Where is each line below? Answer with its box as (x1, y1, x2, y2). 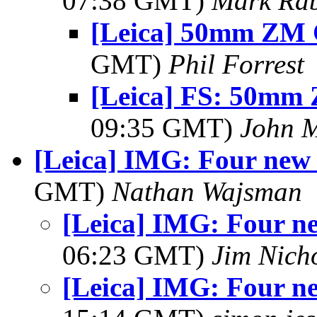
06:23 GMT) (62, 240, 212, 270)
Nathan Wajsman (112, 176, 302, 207)
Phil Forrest (168, 49, 304, 79)
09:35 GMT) (91, 113, 240, 143)
